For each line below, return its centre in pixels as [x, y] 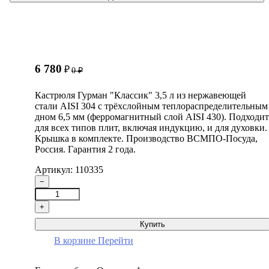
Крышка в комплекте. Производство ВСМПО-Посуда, [146, 138]
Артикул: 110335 [69, 169]
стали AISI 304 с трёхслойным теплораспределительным [151, 106]
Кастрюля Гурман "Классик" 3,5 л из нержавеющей [141, 95]
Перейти [116, 240]
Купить [153, 224]
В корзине [75, 240]
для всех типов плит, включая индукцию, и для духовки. [151, 127]
